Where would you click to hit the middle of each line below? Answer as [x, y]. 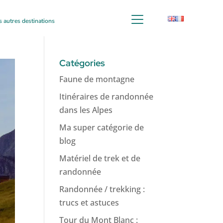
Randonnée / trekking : [102, 189]
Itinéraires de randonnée [107, 97]
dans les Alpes [86, 110]
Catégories [82, 63]
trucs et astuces [89, 203]
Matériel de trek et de [100, 158]
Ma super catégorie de [102, 127]
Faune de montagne [97, 79]
